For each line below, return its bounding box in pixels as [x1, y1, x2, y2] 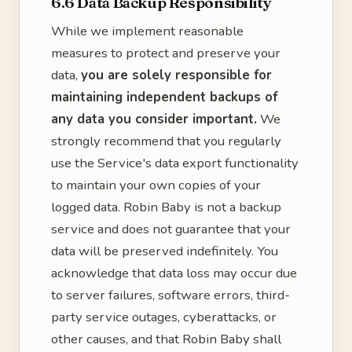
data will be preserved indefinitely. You [51, 242, 278, 260]
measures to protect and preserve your [51, 44, 280, 62]
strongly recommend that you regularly [51, 132, 281, 150]
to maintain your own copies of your [51, 176, 261, 194]
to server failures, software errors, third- [51, 286, 290, 304]
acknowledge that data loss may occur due [51, 264, 297, 282]
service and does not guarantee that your [51, 220, 291, 238]
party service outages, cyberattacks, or [51, 308, 277, 326]
